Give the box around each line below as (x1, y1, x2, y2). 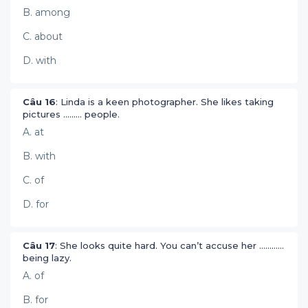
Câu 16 (23, 96, 56, 107)
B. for (23, 294, 48, 306)
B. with (23, 150, 56, 162)
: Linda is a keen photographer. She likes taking (56, 96, 274, 107)
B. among (23, 6, 70, 19)
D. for (23, 198, 49, 210)
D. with (23, 54, 56, 67)
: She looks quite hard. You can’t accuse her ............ (55, 240, 284, 251)
